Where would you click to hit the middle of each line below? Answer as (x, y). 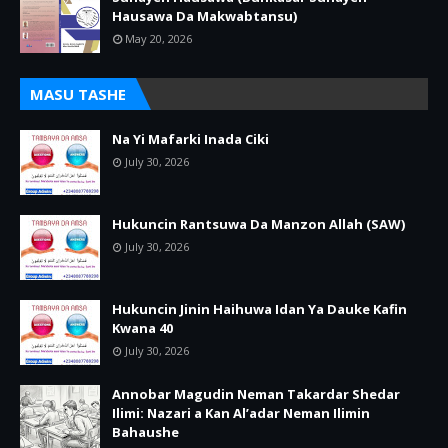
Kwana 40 (142, 328)
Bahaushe (145, 432)
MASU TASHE (78, 94)
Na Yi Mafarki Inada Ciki (190, 139)
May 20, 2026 (158, 38)
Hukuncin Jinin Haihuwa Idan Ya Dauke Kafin (259, 309)
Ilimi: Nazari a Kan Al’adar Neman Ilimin (241, 413)
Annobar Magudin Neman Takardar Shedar (256, 394)
